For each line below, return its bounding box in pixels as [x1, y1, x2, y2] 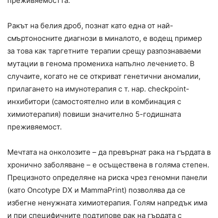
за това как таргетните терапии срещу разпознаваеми [7, 46, 201, 56]
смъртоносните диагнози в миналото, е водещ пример [7, 34, 202, 43]
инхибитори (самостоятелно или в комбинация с [7, 97, 181, 107]
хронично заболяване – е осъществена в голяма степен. [7, 160, 209, 170]
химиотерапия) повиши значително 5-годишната [7, 109, 181, 119]
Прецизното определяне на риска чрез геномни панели [7, 173, 207, 182]
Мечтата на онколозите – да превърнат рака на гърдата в [7, 147, 211, 157]
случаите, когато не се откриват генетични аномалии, [7, 72, 200, 81]
